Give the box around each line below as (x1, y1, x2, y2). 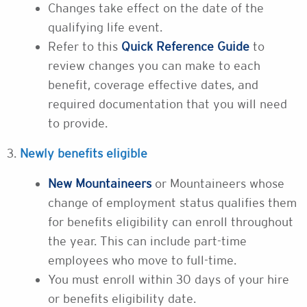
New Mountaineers (48, 176, 151, 191)
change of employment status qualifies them (48, 195, 297, 210)
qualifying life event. (48, 20, 162, 34)
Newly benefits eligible (20, 146, 147, 160)
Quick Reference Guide (121, 39, 249, 53)
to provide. (48, 116, 108, 130)
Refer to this (48, 39, 121, 53)
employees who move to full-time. (48, 253, 236, 267)
